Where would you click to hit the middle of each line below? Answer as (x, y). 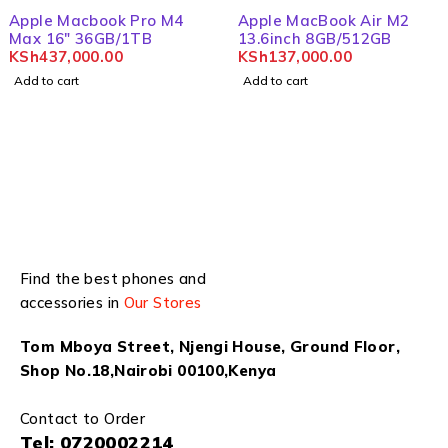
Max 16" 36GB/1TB (80, 38)
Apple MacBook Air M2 (324, 20)
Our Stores (162, 302)
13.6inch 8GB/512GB (315, 38)
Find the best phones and (113, 278)
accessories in (72, 302)
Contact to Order (82, 418)
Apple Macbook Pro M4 (96, 20)
